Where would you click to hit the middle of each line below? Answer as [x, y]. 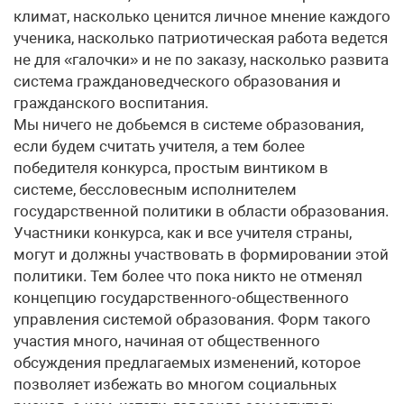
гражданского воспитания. [111, 103]
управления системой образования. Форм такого [192, 319]
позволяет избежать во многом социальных [175, 384]
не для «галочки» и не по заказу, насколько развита [201, 60]
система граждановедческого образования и [177, 81]
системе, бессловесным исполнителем [155, 189]
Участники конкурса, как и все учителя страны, [183, 233]
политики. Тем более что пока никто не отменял [188, 276]
